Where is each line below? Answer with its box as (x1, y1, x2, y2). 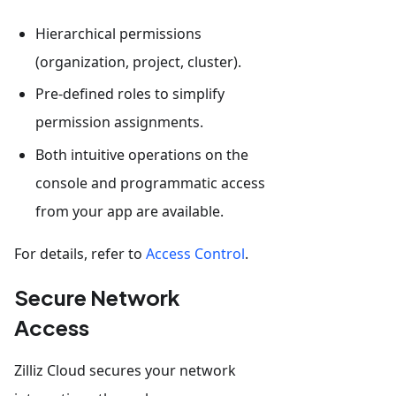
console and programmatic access (35, 173, 265, 194)
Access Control (146, 244, 245, 264)
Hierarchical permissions (35, 23, 202, 43)
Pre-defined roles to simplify (35, 84, 225, 104)
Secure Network (14, 284, 180, 311)
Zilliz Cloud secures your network (14, 361, 236, 381)
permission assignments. (35, 112, 203, 133)
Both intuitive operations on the (35, 145, 248, 165)
